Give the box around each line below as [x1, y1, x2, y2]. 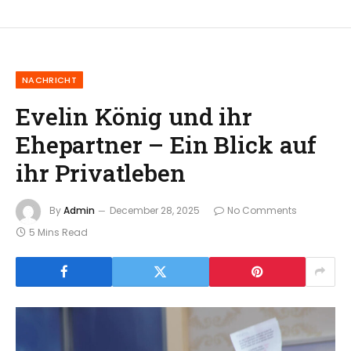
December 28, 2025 [110, 203, 200, 217]
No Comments [227, 203, 297, 217]
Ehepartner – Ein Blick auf [16, 128, 317, 160]
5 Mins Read [29, 225, 88, 239]
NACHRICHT [22, 73, 77, 86]
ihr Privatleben [16, 156, 186, 188]
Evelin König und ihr [16, 100, 252, 132]
